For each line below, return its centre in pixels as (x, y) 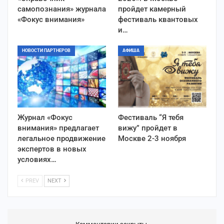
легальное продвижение (61, 138)
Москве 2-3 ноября (152, 138)
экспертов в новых (52, 149)
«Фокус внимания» (51, 19)
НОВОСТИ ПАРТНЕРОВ (46, 50)
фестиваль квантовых (158, 19)
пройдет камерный (152, 9)
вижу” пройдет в (148, 128)
